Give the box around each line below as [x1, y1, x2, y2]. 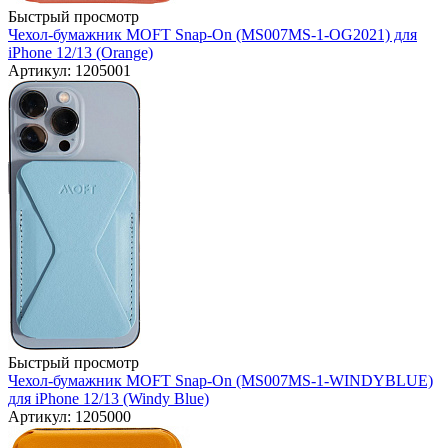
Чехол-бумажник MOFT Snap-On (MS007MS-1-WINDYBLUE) [8, 372, 433, 390]
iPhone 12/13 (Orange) [8, 44, 153, 62]
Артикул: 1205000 [8, 408, 131, 426]
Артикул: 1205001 [8, 62, 131, 80]
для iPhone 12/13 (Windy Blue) [8, 390, 209, 408]
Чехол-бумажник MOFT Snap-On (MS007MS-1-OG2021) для [8, 26, 417, 44]
